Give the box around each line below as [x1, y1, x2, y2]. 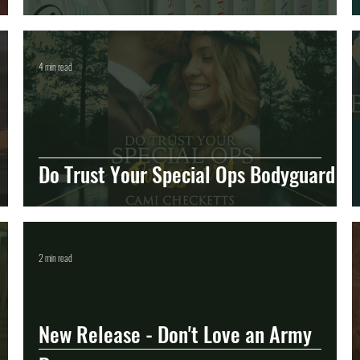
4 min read [39, 59, 72, 73]
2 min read [39, 250, 72, 264]
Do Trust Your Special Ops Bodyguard [39, 158, 335, 190]
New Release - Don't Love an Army [39, 318, 312, 350]
